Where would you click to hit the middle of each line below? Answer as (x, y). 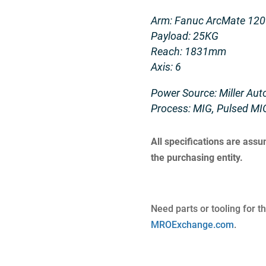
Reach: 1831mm (188, 51)
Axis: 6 (166, 66)
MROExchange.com (192, 225)
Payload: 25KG (184, 36)
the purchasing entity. (197, 158)
